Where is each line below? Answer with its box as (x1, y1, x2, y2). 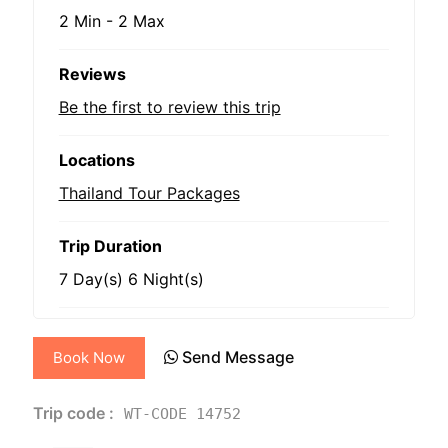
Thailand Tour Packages (58, 183, 240, 204)
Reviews (58, 64, 126, 85)
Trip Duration (58, 236, 162, 257)
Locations (58, 150, 135, 171)
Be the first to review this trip (58, 97, 281, 118)
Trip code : (32, 403, 114, 424)
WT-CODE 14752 (123, 405, 241, 424)
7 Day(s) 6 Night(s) (58, 269, 204, 290)
